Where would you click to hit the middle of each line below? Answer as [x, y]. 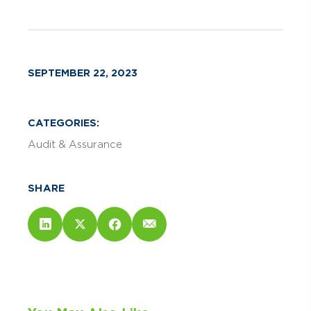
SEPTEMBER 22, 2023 [83, 73]
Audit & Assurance [75, 144]
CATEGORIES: [64, 123]
